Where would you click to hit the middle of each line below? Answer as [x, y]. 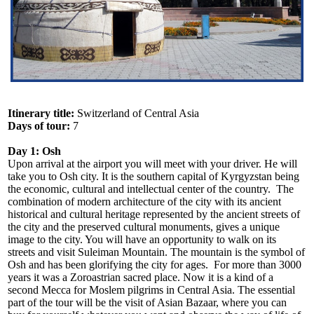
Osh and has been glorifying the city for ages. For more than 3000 [155, 264]
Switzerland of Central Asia [137, 113]
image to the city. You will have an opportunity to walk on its [142, 239]
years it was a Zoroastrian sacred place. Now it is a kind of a [141, 277]
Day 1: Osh [36, 151]
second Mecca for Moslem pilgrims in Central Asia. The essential [152, 289]
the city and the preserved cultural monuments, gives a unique [144, 226]
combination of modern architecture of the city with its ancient [145, 201]
